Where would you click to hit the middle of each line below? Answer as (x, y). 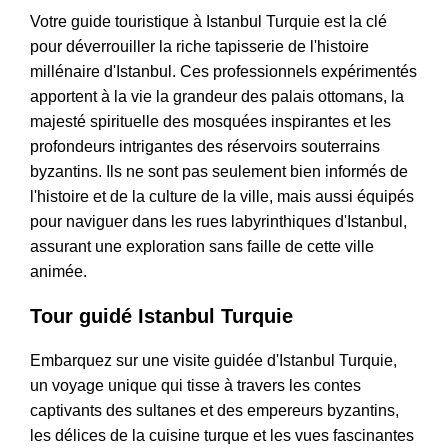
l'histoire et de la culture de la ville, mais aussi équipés (222, 197)
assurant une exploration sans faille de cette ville (202, 247)
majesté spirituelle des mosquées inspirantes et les (210, 122)
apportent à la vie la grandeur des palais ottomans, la (217, 97)
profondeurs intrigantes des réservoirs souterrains (205, 147)
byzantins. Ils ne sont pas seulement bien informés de (219, 172)
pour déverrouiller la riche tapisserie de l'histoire (199, 47)
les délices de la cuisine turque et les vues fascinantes (222, 436)
